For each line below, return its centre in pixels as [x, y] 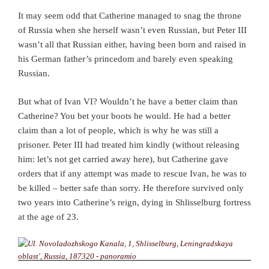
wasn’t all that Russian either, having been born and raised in [132, 45]
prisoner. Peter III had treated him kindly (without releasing [129, 144]
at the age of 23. [48, 216]
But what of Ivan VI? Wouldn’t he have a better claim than [128, 101]
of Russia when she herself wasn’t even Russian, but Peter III [132, 30]
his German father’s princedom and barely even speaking [125, 59]
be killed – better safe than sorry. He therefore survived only [131, 188]
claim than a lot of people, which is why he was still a [118, 130]
